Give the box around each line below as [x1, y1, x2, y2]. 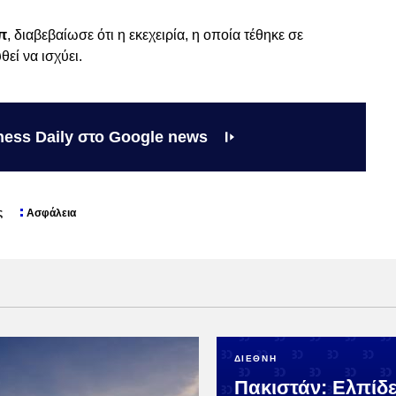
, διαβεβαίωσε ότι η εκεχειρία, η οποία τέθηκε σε [7, 27, 303, 43]
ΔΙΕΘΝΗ [233, 354, 278, 364]
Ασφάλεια [27, 207, 76, 220]
